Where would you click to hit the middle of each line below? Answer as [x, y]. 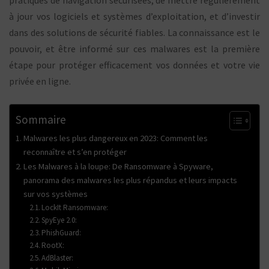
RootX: [53, 245]
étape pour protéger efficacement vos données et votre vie [134, 65]
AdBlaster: [58, 258]
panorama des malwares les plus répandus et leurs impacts [130, 180]
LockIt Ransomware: [75, 207]
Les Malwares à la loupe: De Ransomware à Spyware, [118, 166]
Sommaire [41, 119]
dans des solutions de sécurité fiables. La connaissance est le [134, 32]
